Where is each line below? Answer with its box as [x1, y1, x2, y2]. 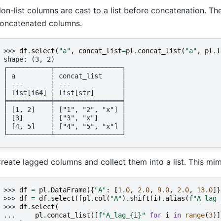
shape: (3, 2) [3, 55, 55, 64]
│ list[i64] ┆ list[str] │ [3, 89, 126, 97]
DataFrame [51, 185, 86, 194]
